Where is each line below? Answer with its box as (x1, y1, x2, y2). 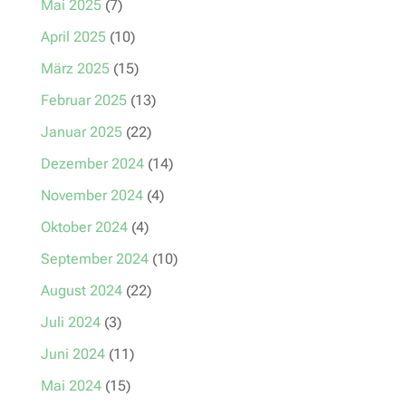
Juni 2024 (40, 344, 105, 362)
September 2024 (40, 249, 149, 267)
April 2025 (40, 27, 106, 45)
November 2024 (40, 186, 143, 204)
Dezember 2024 (40, 154, 144, 172)
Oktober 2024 (40, 217, 128, 236)
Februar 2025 (40, 91, 127, 109)
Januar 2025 (40, 122, 122, 140)
